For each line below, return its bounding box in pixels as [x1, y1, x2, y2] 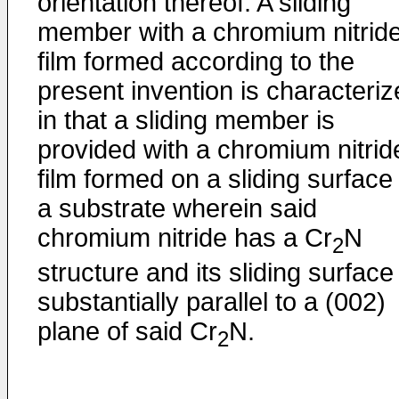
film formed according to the [37, 47, 354, 76]
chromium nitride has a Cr [37, 224, 332, 252]
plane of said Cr [37, 316, 217, 346]
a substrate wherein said [37, 194, 317, 223]
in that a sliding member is [37, 106, 335, 134]
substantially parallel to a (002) [37, 287, 386, 316]
